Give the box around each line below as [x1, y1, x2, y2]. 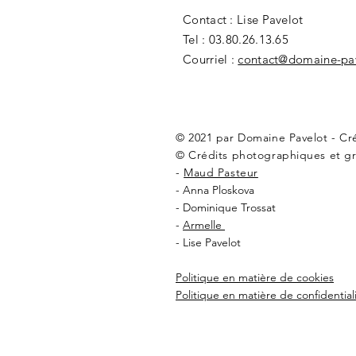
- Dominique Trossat [176, 200, 276, 215]
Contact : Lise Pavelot [183, 12, 304, 27]
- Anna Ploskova [176, 183, 254, 197]
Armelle [183, 218, 225, 232]
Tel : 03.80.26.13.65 [183, 32, 299, 47]
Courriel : [183, 52, 238, 67]
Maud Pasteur [184, 165, 258, 180]
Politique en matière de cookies [176, 270, 334, 284]
